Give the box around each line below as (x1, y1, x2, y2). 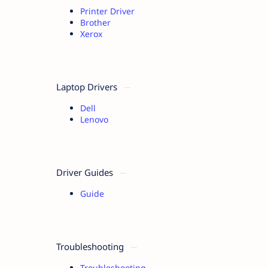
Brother (80, 16, 111, 28)
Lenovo (80, 113, 108, 125)
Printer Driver (80, 5, 135, 17)
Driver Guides (56, 166, 115, 178)
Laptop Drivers (56, 80, 120, 93)
